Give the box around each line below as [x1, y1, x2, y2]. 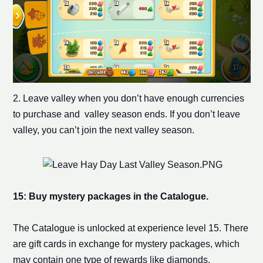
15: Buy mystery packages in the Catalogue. [12, 191, 208, 202]
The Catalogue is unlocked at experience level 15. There [12, 223, 248, 234]
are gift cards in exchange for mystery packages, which [12, 239, 240, 249]
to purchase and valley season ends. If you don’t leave [12, 109, 240, 120]
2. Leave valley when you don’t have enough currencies [12, 93, 244, 104]
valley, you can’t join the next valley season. [12, 125, 194, 136]
